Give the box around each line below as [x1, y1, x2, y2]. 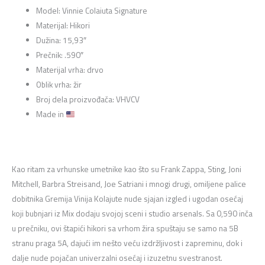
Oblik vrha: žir [36, 79, 82, 91]
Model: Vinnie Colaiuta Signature [36, 5, 148, 17]
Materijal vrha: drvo [36, 64, 104, 76]
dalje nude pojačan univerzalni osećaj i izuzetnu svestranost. [12, 251, 222, 264]
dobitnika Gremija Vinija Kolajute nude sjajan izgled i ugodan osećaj [12, 192, 243, 205]
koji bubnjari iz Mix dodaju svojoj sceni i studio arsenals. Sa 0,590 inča [12, 207, 253, 219]
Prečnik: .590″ [36, 49, 84, 62]
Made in [36, 108, 66, 121]
